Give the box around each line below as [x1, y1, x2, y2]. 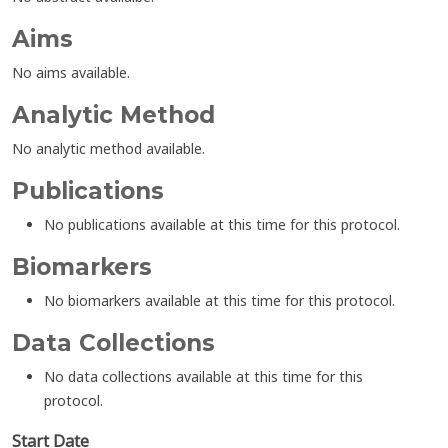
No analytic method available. [12, 139, 205, 158]
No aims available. [12, 63, 130, 82]
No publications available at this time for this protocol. [44, 215, 400, 234]
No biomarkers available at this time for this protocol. [44, 291, 395, 310]
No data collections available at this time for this [44, 367, 363, 386]
